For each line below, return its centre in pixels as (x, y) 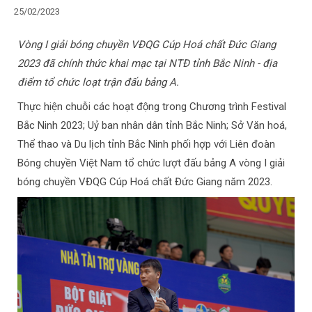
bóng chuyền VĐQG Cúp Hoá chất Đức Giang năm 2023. (145, 182)
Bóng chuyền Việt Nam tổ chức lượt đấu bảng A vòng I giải (151, 163)
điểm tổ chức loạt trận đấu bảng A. (98, 82)
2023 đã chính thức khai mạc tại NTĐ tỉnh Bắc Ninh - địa (147, 63)
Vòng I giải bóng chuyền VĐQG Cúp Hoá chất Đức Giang (147, 45)
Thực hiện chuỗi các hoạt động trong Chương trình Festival (152, 107)
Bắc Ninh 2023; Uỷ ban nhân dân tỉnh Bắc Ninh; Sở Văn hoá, (152, 125)
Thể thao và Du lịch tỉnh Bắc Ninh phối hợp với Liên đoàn (146, 144)
